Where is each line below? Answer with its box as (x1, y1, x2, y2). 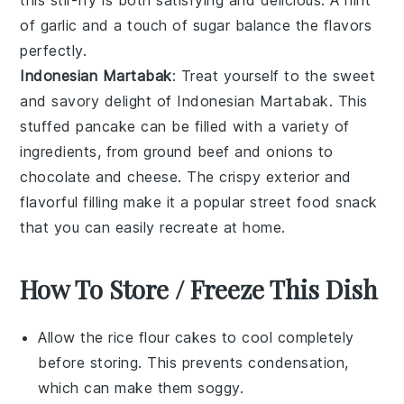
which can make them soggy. (38, 378, 244, 397)
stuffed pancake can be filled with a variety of (20, 116, 350, 135)
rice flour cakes (108, 327, 217, 346)
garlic (40, 15, 78, 34)
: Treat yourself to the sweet (171, 66, 376, 85)
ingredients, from (20, 142, 144, 161)
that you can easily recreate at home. (20, 217, 286, 236)
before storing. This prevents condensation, (38, 353, 349, 372)
